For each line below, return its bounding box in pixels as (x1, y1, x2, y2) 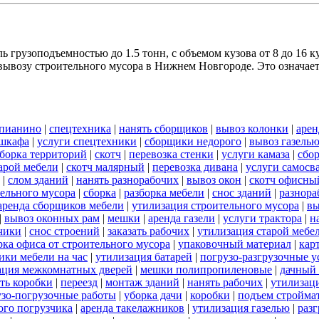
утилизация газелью (192, 301, 290, 314)
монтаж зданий (105, 276, 179, 288)
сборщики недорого (145, 135, 241, 147)
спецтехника (49, 122, 111, 135)
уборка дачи (124, 288, 182, 301)
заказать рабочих (108, 224, 189, 237)
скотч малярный (66, 160, 145, 173)
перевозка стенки (129, 147, 214, 160)
